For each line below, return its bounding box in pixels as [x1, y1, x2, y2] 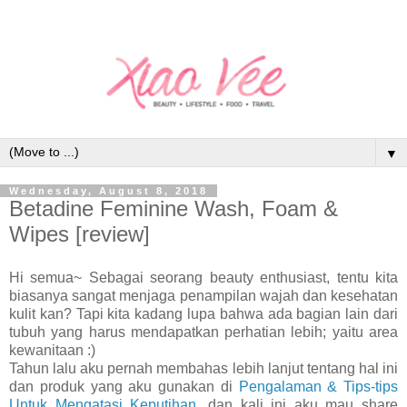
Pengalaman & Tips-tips [238, 378, 398, 394]
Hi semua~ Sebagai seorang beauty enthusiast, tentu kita [9, 269, 398, 285]
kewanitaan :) [9, 342, 95, 358]
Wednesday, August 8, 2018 [9, 184, 208, 196]
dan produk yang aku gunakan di [9, 378, 239, 394]
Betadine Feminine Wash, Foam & [9, 195, 338, 221]
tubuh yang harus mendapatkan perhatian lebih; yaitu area [9, 323, 398, 340]
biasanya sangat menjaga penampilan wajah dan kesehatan [9, 287, 398, 303]
